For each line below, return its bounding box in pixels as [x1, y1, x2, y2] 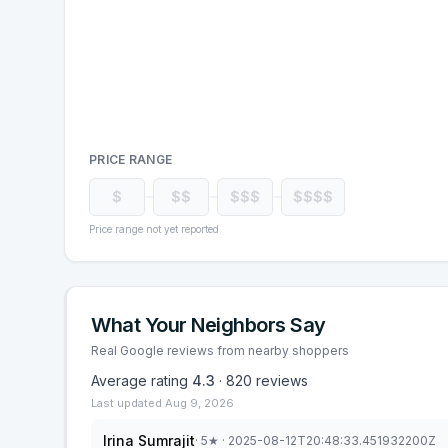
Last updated [91, 396, 165, 410]
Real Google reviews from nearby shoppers [91, 343, 349, 358]
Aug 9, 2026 [165, 396, 234, 410]
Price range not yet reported [89, 223, 219, 235]
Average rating [91, 372, 192, 389]
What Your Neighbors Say [91, 313, 326, 337]
